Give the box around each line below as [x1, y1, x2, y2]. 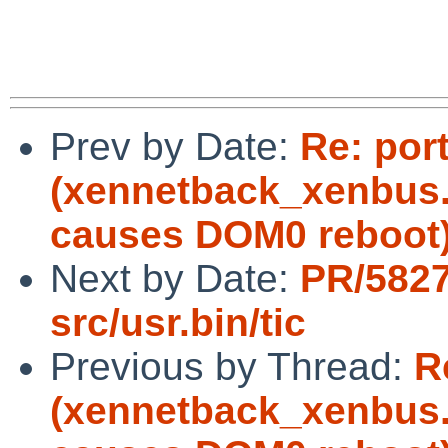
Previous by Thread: [50, 344, 414, 388]
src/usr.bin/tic [50, 300, 306, 344]
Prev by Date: [50, 124, 300, 168]
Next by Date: [50, 256, 300, 300]
